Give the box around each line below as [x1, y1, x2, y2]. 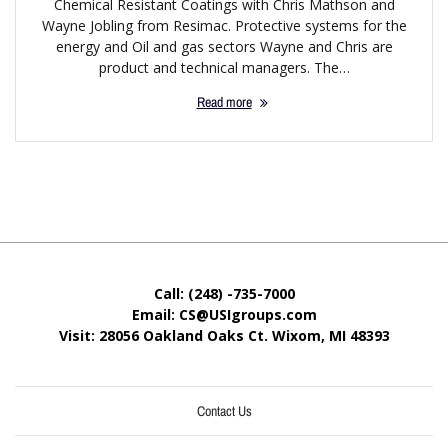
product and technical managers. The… [98, 58, 350, 78]
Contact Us [196, 401, 252, 420]
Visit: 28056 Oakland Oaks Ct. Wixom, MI [58, 325, 346, 345]
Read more [196, 93, 252, 112]
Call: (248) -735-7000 [153, 283, 295, 303]
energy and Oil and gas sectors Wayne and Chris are [55, 37, 393, 57]
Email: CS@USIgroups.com [131, 304, 317, 324]
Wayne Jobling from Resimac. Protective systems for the [41, 16, 407, 36]
